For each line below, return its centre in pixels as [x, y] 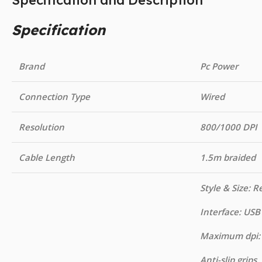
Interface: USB [230, 212]
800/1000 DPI [229, 127]
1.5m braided [228, 158]
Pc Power [219, 66]
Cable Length [47, 158]
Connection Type [54, 97]
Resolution [42, 127]
